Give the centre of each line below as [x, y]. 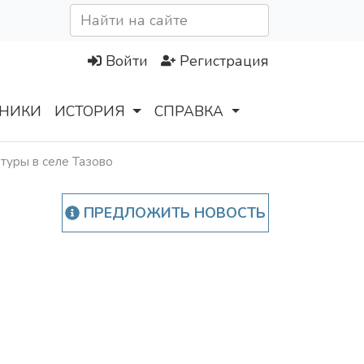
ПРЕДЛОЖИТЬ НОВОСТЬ [172, 213]
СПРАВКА [189, 112]
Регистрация [224, 61]
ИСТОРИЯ [90, 112]
